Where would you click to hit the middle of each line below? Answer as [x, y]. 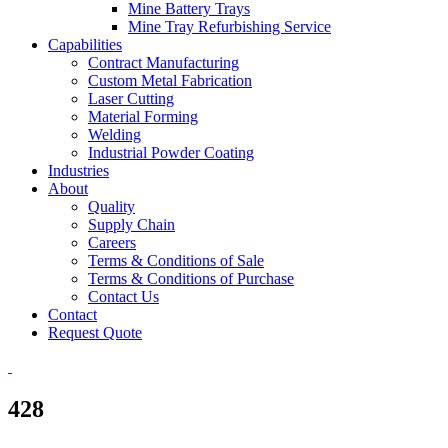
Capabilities [85, 44]
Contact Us [123, 296]
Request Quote [95, 332]
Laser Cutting [131, 98]
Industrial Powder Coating [171, 152]
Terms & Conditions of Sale [176, 260]
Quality [111, 206]
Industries [78, 170]
